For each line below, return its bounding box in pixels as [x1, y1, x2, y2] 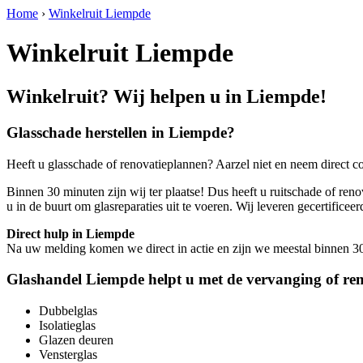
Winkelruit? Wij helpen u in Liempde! [6, 85, 327, 107]
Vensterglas [39, 347, 97, 361]
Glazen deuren [39, 332, 113, 347]
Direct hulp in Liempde [6, 226, 135, 241]
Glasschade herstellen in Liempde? [6, 123, 235, 141]
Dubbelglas [39, 303, 97, 318]
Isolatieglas [39, 318, 96, 332]
